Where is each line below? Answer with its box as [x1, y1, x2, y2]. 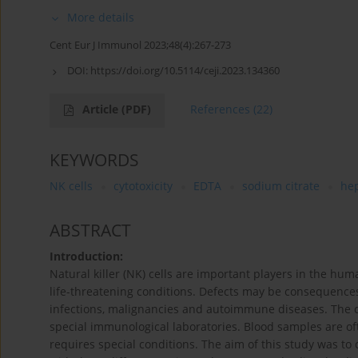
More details [67, 10, 134, 26]
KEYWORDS [50, 149, 139, 172]
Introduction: [50, 249, 123, 265]
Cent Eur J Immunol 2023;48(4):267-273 [50, 38, 231, 53]
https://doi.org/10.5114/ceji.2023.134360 [90, 63, 280, 78]
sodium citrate [242, 178, 320, 194]
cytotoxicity [113, 178, 173, 194]
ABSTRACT [50, 219, 131, 242]
